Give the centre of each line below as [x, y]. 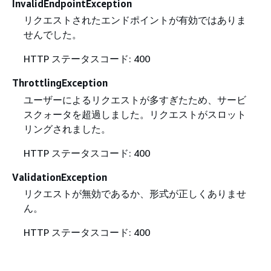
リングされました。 [67, 129]
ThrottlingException [60, 83]
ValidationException [60, 177]
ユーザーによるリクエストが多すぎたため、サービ [135, 100]
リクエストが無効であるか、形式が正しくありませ [135, 193]
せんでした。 [52, 35]
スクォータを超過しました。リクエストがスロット [135, 114]
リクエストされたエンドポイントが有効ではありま [135, 20]
